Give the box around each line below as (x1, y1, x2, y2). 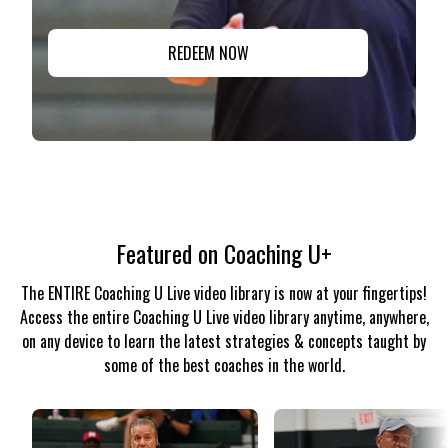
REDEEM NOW (167, 40, 249, 65)
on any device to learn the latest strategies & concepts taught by (22, 328, 426, 353)
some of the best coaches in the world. (103, 352, 345, 377)
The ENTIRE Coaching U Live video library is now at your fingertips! (21, 280, 427, 305)
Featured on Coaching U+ (116, 234, 332, 271)
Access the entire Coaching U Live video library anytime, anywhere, (19, 304, 429, 329)
